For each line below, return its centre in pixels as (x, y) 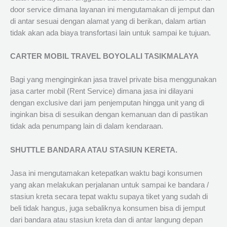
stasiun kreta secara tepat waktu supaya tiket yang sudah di (109, 197)
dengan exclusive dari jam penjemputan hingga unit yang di (107, 103)
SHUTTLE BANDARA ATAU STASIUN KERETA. (94, 150)
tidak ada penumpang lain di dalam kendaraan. (87, 126)
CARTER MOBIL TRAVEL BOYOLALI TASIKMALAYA (104, 56)
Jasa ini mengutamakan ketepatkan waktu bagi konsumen (106, 174)
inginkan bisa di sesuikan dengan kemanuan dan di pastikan (109, 115)
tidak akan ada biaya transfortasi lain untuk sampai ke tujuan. (110, 33)
